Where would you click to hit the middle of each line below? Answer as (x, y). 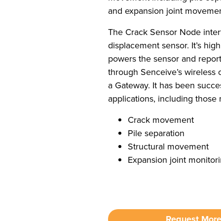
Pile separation (156, 133)
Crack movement (161, 120)
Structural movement (168, 147)
